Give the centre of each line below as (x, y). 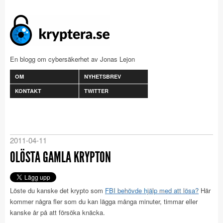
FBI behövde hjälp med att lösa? (152, 190)
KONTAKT (28, 91)
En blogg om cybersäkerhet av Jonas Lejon (72, 59)
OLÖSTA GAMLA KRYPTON (60, 157)
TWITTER (96, 91)
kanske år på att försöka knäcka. (57, 212)
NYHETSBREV (103, 76)
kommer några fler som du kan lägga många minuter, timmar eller (104, 201)
